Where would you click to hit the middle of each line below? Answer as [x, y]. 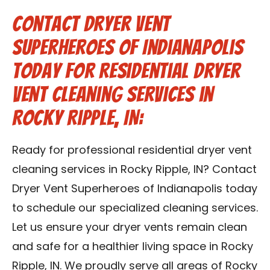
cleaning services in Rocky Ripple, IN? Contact [134, 170]
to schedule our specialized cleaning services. [135, 209]
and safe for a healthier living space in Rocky [133, 247]
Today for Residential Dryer [126, 71]
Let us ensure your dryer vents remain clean [130, 228]
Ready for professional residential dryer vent [132, 151]
